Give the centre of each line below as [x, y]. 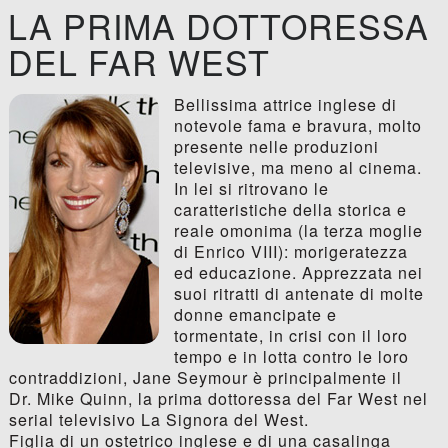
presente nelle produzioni [276, 147]
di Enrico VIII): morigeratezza [290, 252]
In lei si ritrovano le [251, 189]
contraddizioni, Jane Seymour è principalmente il [205, 378]
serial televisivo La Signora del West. [158, 420]
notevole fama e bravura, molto [297, 126]
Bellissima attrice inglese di [285, 105]
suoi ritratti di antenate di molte [298, 294]
